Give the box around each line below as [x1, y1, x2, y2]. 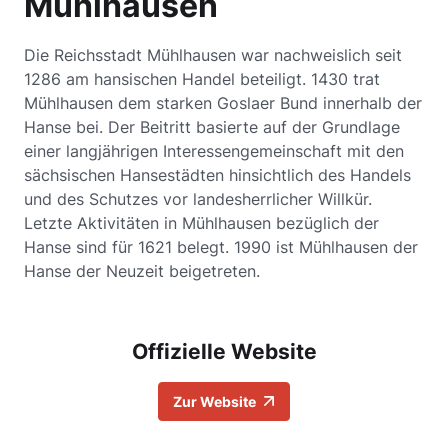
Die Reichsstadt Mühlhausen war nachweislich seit [24, 45, 402, 66]
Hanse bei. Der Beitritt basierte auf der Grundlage [24, 117, 400, 138]
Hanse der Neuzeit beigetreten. [24, 261, 260, 282]
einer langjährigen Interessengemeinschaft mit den [24, 141, 404, 162]
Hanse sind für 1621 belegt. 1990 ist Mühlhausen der [24, 237, 418, 258]
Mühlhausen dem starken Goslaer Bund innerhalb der [24, 93, 422, 114]
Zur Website [173, 393, 259, 411]
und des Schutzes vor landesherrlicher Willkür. [24, 189, 372, 210]
